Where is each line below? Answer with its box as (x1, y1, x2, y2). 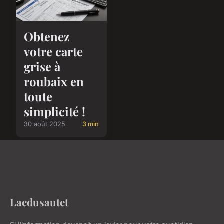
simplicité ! (24, 103, 85, 120)
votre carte (24, 43, 83, 60)
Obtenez (24, 28, 69, 45)
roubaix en (24, 73, 84, 90)
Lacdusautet (10, 195, 68, 209)
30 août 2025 (24, 120, 65, 128)
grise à (24, 58, 60, 75)
